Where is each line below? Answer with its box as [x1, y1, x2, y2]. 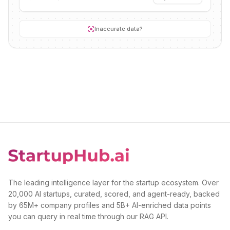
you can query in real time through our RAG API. [8, 212, 168, 221]
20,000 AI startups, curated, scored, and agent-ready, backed [8, 189, 220, 198]
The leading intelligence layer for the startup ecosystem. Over [8, 178, 219, 187]
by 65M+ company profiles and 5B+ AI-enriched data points [8, 201, 211, 209]
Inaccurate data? [94, 25, 143, 32]
